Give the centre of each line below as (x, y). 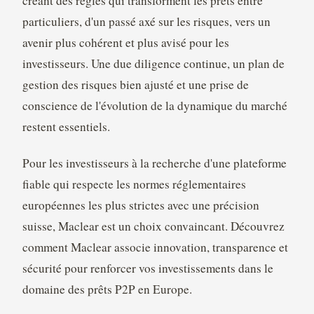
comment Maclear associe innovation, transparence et (155, 247)
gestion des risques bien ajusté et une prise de (135, 85)
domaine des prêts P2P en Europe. (107, 289)
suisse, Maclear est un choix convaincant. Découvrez (153, 226)
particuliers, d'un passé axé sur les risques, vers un (146, 22)
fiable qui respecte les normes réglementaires (134, 184)
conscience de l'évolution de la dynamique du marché (155, 106)
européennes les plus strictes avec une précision (141, 205)
